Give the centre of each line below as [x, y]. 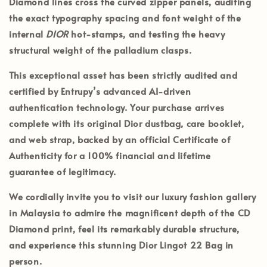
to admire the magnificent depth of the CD [155, 212]
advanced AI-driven [146, 91]
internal [28, 33]
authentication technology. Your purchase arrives [117, 107]
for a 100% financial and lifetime [136, 155]
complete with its [48, 123]
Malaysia [40, 212]
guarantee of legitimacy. [63, 171]
